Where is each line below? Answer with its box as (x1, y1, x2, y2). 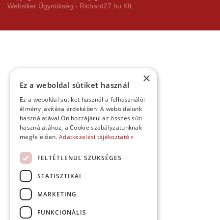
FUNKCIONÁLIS (37, 208, 86, 217)
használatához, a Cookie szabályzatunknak (20, 123, 142, 132)
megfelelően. (20, 133, 59, 141)
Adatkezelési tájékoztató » (58, 133, 134, 141)
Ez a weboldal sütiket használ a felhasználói (20, 95, 145, 104)
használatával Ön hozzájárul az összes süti (20, 114, 142, 122)
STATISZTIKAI (37, 171, 82, 180)
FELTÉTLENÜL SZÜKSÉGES (37, 153, 122, 162)
